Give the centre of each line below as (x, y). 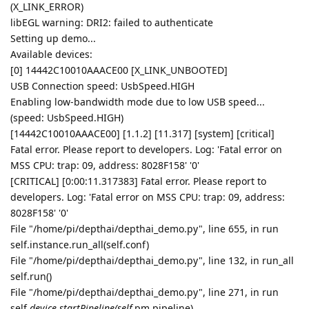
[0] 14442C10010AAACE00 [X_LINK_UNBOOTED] (119, 70)
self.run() (31, 276)
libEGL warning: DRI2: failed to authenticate (112, 22)
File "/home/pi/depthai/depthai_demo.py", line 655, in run (144, 228)
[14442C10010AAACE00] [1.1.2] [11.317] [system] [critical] (142, 133)
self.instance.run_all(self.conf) (80, 244)
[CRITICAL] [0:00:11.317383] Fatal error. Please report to (138, 181)
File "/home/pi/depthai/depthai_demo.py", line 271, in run (144, 292)
